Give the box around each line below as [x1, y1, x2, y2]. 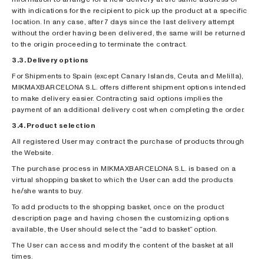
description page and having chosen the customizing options [12, 213, 229, 223]
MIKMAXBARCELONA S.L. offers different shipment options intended [12, 82, 246, 92]
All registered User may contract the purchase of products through [12, 136, 245, 146]
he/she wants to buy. [12, 186, 83, 196]
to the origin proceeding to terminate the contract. [12, 39, 187, 49]
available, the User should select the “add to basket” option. [12, 224, 218, 234]
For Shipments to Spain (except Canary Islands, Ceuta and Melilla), [12, 71, 243, 81]
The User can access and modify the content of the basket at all [12, 240, 234, 250]
